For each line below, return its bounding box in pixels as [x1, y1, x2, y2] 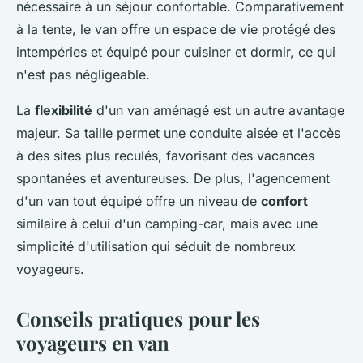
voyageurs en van [16, 330, 169, 357]
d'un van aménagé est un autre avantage [92, 102, 344, 119]
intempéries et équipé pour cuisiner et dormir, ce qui [16, 44, 335, 61]
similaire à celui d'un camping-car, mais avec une [16, 216, 318, 233]
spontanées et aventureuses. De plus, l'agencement [16, 170, 330, 187]
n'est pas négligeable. [16, 66, 150, 83]
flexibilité [35, 102, 92, 119]
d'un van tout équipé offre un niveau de [16, 193, 261, 210]
